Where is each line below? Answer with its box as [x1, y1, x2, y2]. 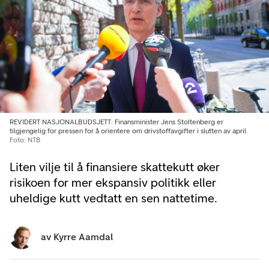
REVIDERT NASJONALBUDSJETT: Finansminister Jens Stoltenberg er [10, 117, 223, 126]
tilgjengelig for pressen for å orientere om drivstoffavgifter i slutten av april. [10, 126, 248, 135]
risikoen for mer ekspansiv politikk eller [10, 175, 216, 190]
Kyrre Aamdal [53, 231, 113, 243]
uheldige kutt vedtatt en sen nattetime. [10, 190, 217, 205]
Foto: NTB [10, 135, 41, 144]
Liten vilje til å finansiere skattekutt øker [10, 159, 220, 174]
